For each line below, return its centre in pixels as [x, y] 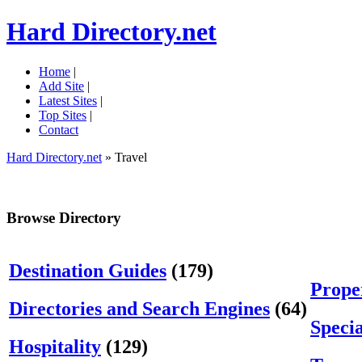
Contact [59, 129]
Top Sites [63, 115]
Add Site [61, 86]
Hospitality [55, 347]
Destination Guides [88, 271]
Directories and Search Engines [139, 309]
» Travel [124, 157]
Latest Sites [68, 100]
